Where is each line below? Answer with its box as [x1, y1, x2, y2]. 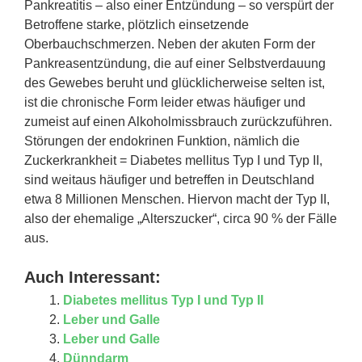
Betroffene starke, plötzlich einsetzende [24, 17, 249, 32]
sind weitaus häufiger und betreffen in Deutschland [24, 172, 314, 187]
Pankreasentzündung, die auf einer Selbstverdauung [24, 56, 326, 70]
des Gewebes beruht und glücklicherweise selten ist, [24, 75, 325, 90]
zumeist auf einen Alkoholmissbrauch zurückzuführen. [24, 114, 332, 128]
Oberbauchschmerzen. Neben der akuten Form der [24, 36, 315, 51]
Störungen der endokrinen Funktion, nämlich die [24, 133, 300, 148]
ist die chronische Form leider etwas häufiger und [24, 95, 305, 109]
